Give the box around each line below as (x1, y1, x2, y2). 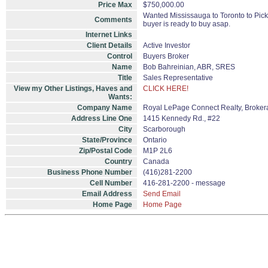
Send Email (143, 190, 181, 198)
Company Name (77, 103, 132, 112)
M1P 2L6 (143, 147, 172, 155)
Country (105, 157, 132, 166)
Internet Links (86, 31, 132, 39)
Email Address (82, 190, 132, 198)
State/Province (82, 136, 132, 144)
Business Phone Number (47, 168, 132, 176)
